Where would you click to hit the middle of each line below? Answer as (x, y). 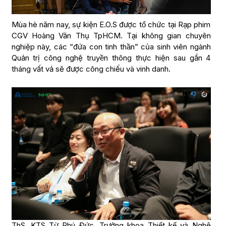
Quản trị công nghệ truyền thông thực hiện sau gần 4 (111, 58)
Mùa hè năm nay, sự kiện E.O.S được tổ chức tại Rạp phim (111, 24)
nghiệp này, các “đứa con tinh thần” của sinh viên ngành (111, 46)
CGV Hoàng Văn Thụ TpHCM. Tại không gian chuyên (111, 35)
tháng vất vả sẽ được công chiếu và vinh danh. (91, 69)
